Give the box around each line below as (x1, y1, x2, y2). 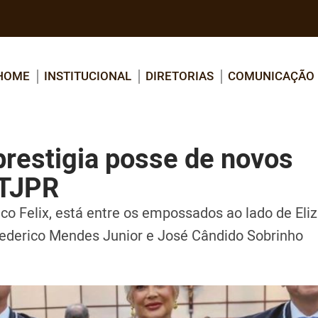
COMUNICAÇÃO (228, 67, 314, 84)
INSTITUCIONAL (44, 67, 131, 84)
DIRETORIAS (146, 67, 214, 84)
